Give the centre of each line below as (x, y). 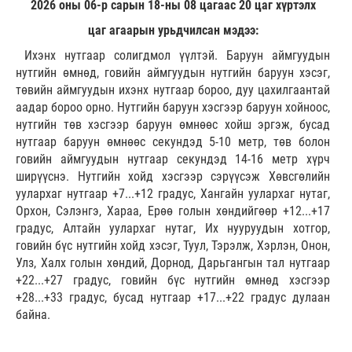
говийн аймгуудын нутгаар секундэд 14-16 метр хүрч (173, 159)
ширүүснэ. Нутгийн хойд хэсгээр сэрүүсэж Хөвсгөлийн (173, 177)
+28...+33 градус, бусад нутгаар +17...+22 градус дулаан (173, 298)
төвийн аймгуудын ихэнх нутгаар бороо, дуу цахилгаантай (173, 90)
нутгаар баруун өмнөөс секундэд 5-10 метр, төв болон (173, 142)
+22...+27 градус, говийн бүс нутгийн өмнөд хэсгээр (173, 280)
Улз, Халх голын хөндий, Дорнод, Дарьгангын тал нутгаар (173, 263)
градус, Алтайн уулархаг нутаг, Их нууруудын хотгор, (173, 229)
